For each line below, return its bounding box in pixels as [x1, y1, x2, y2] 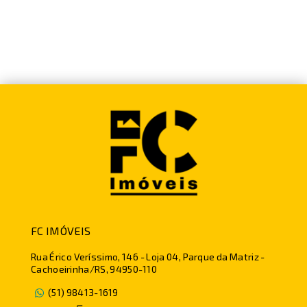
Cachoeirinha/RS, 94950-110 [31, 263, 158, 275]
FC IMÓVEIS [31, 224, 91, 237]
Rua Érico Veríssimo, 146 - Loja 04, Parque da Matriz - [31, 251, 265, 262]
